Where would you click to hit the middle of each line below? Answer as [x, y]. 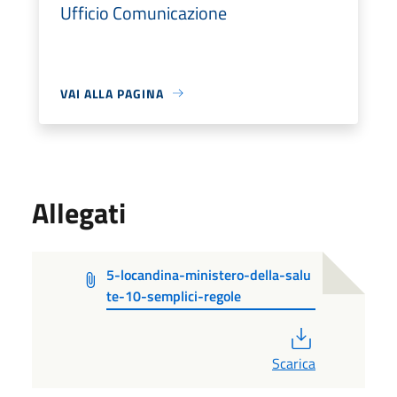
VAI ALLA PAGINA [112, 93]
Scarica [294, 363]
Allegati [79, 212]
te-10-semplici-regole [173, 296]
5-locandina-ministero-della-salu [208, 274]
